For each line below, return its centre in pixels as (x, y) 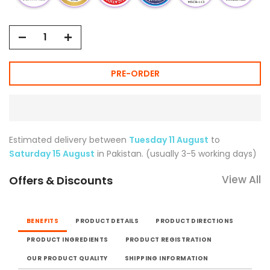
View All (241, 179)
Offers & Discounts (61, 180)
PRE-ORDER (135, 73)
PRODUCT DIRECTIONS (195, 221)
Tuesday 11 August (169, 140)
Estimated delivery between (69, 140)
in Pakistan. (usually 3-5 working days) (176, 153)
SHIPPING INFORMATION (166, 258)
